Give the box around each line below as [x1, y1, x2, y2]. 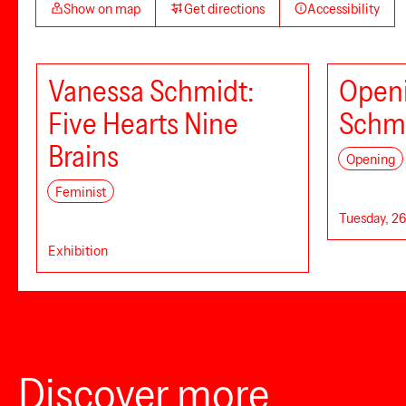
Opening [346, 150, 395, 168]
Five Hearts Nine [48, 106, 238, 141]
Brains [48, 139, 119, 174]
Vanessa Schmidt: [48, 73, 255, 109]
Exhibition [48, 241, 108, 259]
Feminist [55, 182, 106, 200]
